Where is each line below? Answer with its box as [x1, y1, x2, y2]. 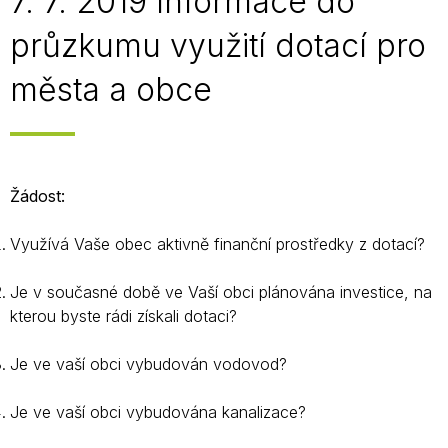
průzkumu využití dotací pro [10, 26, 426, 65]
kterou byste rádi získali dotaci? [10, 306, 237, 326]
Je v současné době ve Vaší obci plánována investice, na [10, 282, 432, 302]
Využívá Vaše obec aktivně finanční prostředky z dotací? [10, 234, 425, 254]
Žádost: [10, 186, 65, 206]
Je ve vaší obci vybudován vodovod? [10, 354, 287, 374]
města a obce [10, 70, 212, 109]
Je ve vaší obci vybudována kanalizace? [10, 402, 306, 422]
